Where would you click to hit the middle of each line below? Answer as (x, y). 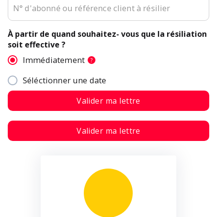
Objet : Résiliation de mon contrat (119, 199)
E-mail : (78, 152)
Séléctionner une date (65, 80)
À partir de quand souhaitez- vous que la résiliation (107, 34)
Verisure (188, 199)
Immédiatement (54, 60)
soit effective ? (37, 45)
